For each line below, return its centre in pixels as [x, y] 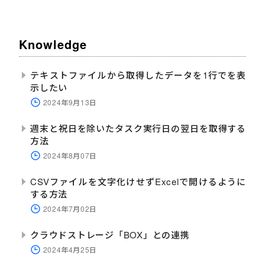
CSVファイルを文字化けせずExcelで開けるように [138, 181]
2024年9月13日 [70, 102]
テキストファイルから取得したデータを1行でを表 [138, 75]
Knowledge [53, 44]
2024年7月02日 [70, 208]
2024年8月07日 [70, 155]
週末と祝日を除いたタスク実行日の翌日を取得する [138, 128]
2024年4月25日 [70, 249]
